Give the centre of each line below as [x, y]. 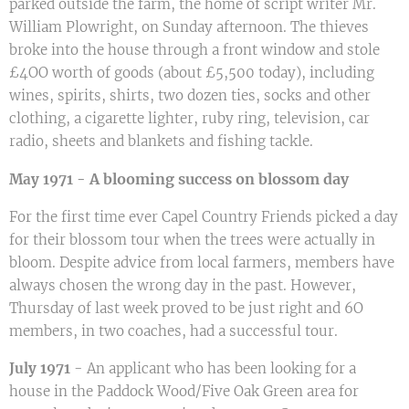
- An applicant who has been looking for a [213, 368]
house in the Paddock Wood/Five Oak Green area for [184, 391]
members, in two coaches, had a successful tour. [173, 331]
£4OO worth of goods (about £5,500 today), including [192, 73]
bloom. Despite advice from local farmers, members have [202, 262]
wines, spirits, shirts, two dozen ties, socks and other [190, 95]
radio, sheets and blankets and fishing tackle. [161, 141]
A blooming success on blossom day [219, 179]
